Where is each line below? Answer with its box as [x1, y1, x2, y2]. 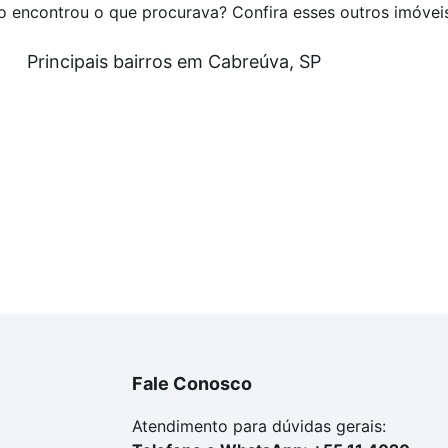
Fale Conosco [132, 373, 252, 395]
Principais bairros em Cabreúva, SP [26, 51, 321, 73]
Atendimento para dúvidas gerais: [132, 416, 386, 437]
